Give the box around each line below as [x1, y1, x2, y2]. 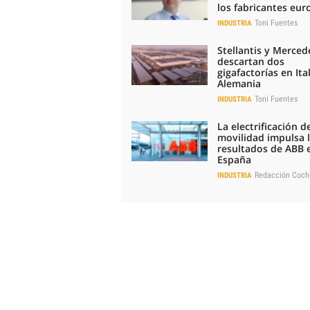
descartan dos [217, 54, 284, 68]
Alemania [217, 76, 261, 90]
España [217, 152, 251, 166]
